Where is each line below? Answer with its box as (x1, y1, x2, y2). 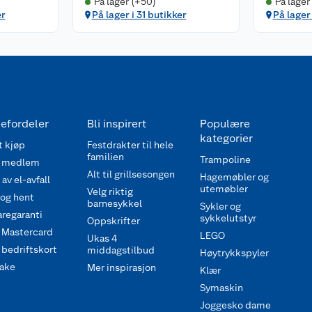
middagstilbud (87, 244, 155, 256)
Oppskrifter (87, 215, 140, 226)
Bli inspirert (87, 117, 146, 130)
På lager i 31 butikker (91, 9, 187, 20)
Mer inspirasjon (87, 262, 156, 273)
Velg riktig (87, 186, 133, 197)
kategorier (199, 132, 253, 145)
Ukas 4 (87, 233, 117, 244)
